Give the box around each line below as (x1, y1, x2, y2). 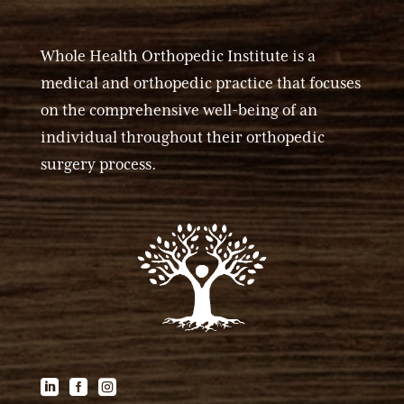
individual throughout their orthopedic (40, 127, 325, 146)
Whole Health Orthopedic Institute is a (40, 46, 316, 65)
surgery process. (40, 154, 156, 173)
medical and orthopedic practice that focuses (40, 73, 361, 92)
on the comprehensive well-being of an (40, 100, 317, 119)
